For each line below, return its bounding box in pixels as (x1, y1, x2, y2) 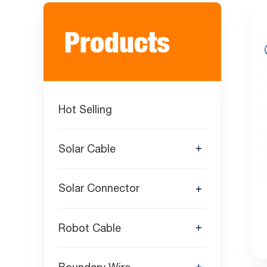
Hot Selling (58, 103, 112, 116)
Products (64, 24, 170, 59)
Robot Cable (58, 221, 121, 234)
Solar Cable (58, 142, 116, 156)
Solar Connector (58, 182, 139, 195)
